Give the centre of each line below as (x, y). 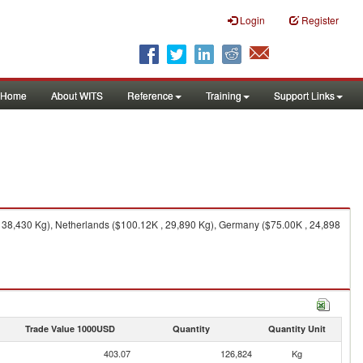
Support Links (304, 95)
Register (320, 20)
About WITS (77, 95)
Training (224, 95)
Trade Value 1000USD (70, 329)
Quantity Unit (297, 329)
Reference (150, 95)
